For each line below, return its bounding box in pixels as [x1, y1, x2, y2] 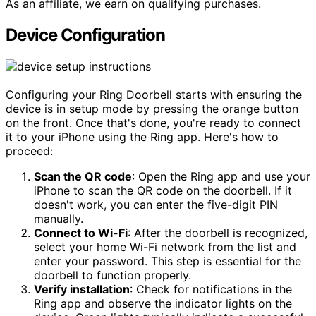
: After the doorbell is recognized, [128, 225, 308, 240]
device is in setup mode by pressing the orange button [6, 101, 298, 116]
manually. [34, 211, 83, 226]
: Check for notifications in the [130, 281, 292, 296]
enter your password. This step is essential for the [34, 253, 301, 268]
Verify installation [34, 281, 130, 296]
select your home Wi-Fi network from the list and [34, 239, 296, 254]
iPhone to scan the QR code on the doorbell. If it [34, 183, 292, 197]
